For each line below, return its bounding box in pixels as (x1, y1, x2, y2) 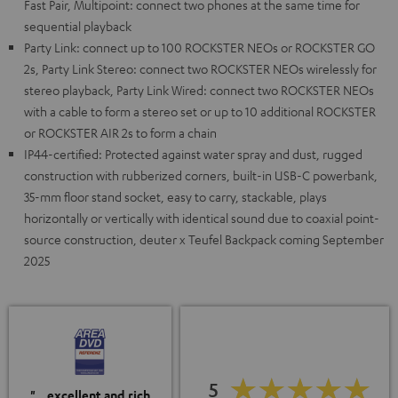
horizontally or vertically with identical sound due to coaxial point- (24, 210, 379, 227)
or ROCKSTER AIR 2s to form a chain (24, 124, 217, 141)
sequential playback (24, 18, 131, 35)
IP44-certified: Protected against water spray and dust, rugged (24, 146, 362, 163)
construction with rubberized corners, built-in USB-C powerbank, (24, 167, 378, 184)
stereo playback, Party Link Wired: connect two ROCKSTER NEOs (24, 82, 374, 99)
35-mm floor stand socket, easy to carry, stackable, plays (24, 188, 327, 205)
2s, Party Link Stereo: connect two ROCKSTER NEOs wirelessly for (24, 60, 377, 77)
